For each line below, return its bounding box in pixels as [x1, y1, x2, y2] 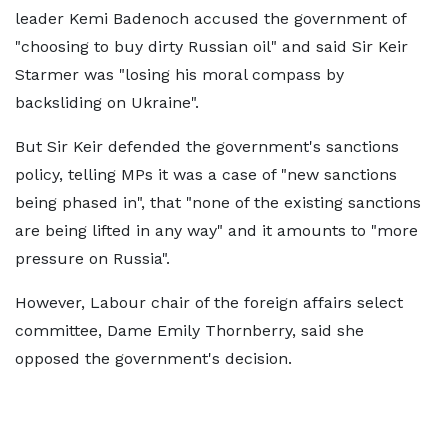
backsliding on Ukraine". [15, 93, 199, 112]
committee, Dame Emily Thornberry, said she [15, 321, 364, 340]
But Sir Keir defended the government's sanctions [15, 137, 399, 156]
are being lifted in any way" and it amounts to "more [15, 221, 418, 240]
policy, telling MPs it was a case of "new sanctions [15, 165, 397, 184]
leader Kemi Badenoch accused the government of [15, 9, 406, 28]
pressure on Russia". [15, 249, 170, 268]
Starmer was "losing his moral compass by [15, 65, 344, 84]
